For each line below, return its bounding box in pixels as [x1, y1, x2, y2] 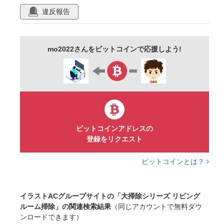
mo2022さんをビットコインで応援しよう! [47, 44, 181, 53]
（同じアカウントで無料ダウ [111, 202, 202, 210]
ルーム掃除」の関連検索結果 [20, 202, 111, 210]
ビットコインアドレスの [76, 124, 153, 132]
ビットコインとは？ [141, 157, 206, 165]
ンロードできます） [20, 212, 83, 221]
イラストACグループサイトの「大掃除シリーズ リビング [20, 191, 200, 200]
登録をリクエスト [86, 134, 142, 143]
